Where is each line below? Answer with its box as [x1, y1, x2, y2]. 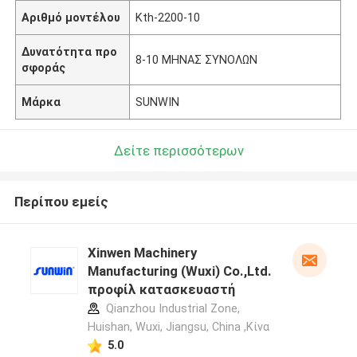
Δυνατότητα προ [22, 45, 118, 58]
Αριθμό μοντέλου [22, 10, 121, 24]
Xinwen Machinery [87, 245, 197, 261]
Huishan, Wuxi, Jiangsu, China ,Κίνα [87, 320, 269, 334]
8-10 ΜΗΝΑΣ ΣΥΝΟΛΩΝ [135, 53, 258, 66]
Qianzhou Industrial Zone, [102, 302, 240, 316]
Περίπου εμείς [14, 194, 108, 210]
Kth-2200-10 [135, 10, 201, 24]
